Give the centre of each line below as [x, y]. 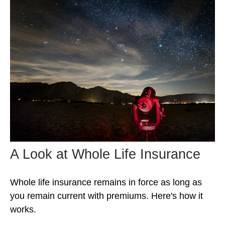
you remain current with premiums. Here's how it [106, 196]
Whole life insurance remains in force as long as [106, 183]
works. [23, 210]
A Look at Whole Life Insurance [105, 154]
